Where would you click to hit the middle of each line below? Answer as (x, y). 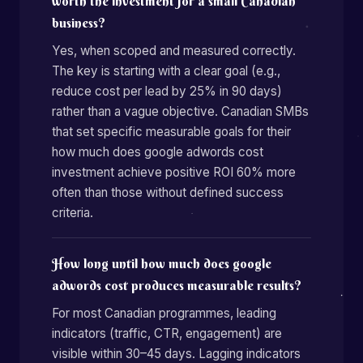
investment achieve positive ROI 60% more (174, 172)
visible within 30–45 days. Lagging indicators (176, 354)
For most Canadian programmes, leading (164, 313)
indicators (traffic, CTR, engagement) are (167, 333)
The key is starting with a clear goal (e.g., (166, 71)
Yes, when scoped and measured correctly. (174, 51)
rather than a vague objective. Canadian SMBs (180, 111)
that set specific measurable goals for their (171, 132)
